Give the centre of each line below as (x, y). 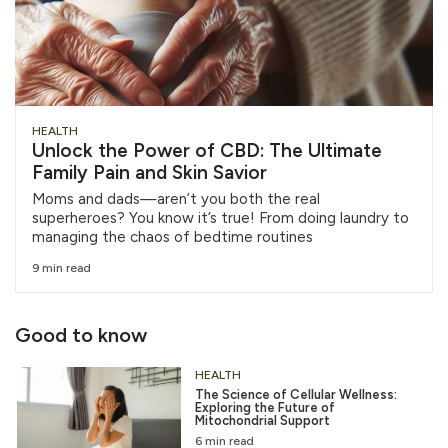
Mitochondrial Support (262, 421)
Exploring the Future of (264, 408)
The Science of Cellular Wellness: (295, 395)
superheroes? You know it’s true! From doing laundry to (220, 217)
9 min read (61, 268)
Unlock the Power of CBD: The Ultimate (207, 150)
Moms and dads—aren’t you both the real (176, 198)
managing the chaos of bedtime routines (172, 236)
